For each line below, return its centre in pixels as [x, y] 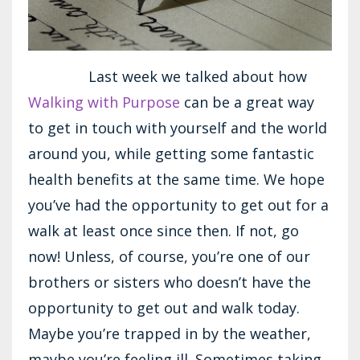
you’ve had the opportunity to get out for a [178, 205]
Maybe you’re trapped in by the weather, [170, 333]
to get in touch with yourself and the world [178, 127]
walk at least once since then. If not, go [164, 230]
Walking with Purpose [104, 102]
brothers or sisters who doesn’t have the [170, 282]
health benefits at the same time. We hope [176, 179]
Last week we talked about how [168, 76]
